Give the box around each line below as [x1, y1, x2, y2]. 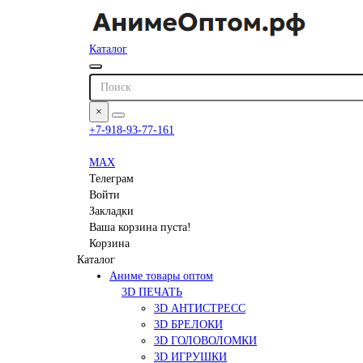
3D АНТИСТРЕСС [154, 301, 246, 314]
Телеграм [89, 172, 134, 185]
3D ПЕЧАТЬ [122, 285, 182, 298]
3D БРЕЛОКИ [154, 318, 223, 331]
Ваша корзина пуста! [89, 220, 191, 233]
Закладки [89, 204, 134, 217]
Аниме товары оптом [109, 269, 213, 282]
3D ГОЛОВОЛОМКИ [154, 334, 257, 347]
